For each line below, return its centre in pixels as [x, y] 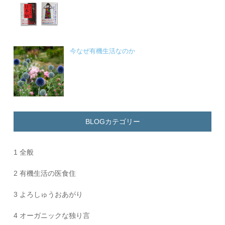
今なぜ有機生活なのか [103, 51]
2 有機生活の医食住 [45, 174]
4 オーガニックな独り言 [52, 216]
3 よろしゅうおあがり [48, 195]
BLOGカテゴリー [113, 122]
